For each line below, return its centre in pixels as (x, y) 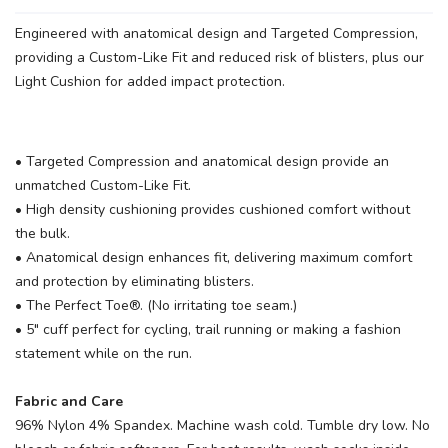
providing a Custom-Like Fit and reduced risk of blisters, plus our (219, 57)
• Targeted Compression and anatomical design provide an (202, 161)
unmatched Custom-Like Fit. (103, 185)
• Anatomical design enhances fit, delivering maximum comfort (213, 257)
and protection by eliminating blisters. (134, 281)
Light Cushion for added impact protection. (150, 81)
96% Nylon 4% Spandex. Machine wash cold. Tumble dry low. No (222, 425)
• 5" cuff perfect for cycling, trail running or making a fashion (208, 329)
